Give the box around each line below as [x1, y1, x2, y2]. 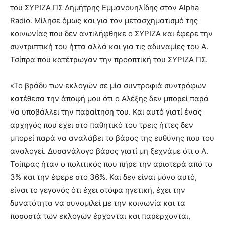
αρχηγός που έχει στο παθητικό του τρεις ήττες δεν [10, 120, 193, 130]
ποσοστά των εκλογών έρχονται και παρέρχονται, [10, 211, 190, 221]
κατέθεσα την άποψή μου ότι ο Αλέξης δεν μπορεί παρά [10, 93, 209, 103]
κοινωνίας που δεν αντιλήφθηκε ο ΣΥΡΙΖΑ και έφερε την [10, 28, 213, 38]
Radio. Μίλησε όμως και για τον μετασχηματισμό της [10, 15, 198, 25]
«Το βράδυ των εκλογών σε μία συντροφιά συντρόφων [10, 80, 206, 90]
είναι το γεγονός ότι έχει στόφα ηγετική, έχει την [10, 185, 185, 195]
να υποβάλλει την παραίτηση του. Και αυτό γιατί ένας [10, 106, 202, 117]
